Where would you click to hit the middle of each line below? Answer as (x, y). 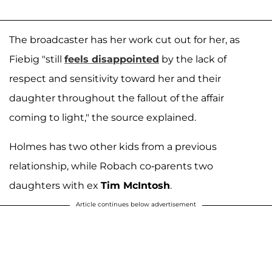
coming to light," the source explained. (103, 118)
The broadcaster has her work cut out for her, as (124, 40)
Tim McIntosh (135, 186)
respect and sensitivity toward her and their (115, 79)
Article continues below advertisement (136, 205)
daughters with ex (55, 186)
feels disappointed (112, 59)
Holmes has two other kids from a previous (113, 147)
